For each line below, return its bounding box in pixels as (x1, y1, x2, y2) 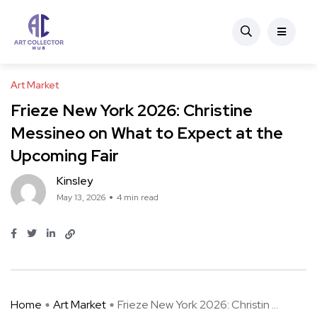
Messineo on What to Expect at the (11, 122, 283, 144)
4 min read (117, 192, 158, 203)
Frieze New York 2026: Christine (11, 100, 253, 121)
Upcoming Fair (11, 145, 119, 166)
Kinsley (57, 173, 93, 188)
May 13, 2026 (57, 192, 105, 203)
